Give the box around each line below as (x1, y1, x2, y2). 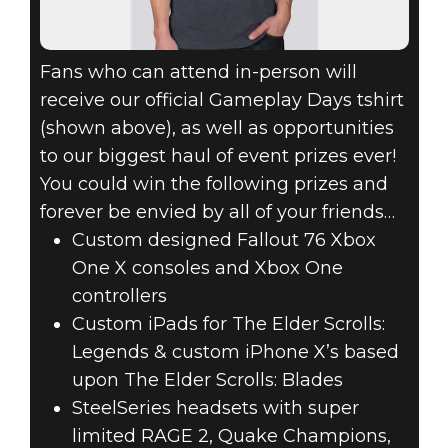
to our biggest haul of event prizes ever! (39, 145, 396, 168)
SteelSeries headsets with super (71, 397, 359, 420)
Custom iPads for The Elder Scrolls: (71, 313, 385, 336)
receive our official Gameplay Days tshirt (39, 89, 404, 112)
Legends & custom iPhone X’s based (71, 341, 399, 364)
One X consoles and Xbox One (71, 257, 343, 280)
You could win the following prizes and (39, 173, 388, 196)
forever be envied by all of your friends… (39, 201, 395, 224)
